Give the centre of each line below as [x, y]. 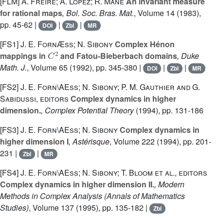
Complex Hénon [144, 44]
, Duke [188, 56]
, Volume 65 [47, 68]
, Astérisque [89, 142]
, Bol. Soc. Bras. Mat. [98, 13]
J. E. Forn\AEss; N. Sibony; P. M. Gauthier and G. [110, 87]
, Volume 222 [132, 142]
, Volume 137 [51, 208]
